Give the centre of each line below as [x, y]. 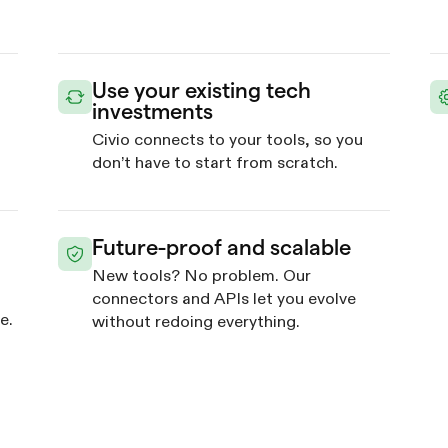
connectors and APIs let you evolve [223, 299]
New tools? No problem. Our [201, 276]
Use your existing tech [201, 89]
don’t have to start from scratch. [214, 163]
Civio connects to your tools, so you [227, 140]
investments [152, 110]
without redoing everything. [195, 322]
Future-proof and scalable [221, 247]
